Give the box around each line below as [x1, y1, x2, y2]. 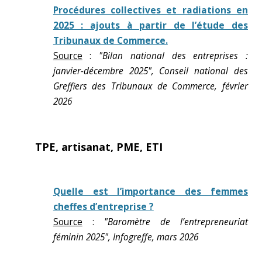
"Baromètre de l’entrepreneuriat [104, 216, 249, 228]
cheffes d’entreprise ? [53, 201, 154, 213]
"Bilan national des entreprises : [99, 50, 249, 62]
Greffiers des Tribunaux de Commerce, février [53, 80, 248, 92]
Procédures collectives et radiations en [53, 4, 248, 16]
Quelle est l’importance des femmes [53, 185, 248, 198]
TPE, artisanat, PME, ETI [35, 140, 163, 154]
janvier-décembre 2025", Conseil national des [53, 65, 248, 77]
